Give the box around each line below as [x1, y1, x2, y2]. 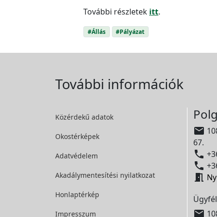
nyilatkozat [120, 170, 155, 180]
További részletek [83, 6, 149, 17]
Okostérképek [55, 131, 99, 141]
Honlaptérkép [55, 189, 99, 199]
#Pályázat [116, 27, 145, 36]
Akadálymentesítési [55, 170, 120, 180]
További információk [55, 74, 184, 93]
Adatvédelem [55, 151, 98, 160]
